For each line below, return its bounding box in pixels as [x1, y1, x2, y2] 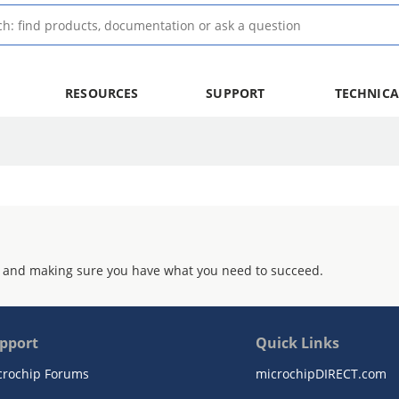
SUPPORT [206, 85, 265, 102]
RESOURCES [65, 85, 139, 102]
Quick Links [256, 333, 339, 353]
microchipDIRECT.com [256, 365, 387, 382]
